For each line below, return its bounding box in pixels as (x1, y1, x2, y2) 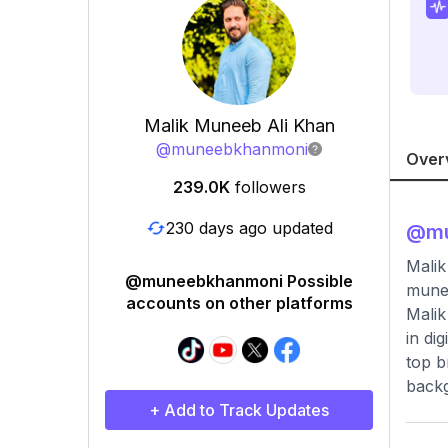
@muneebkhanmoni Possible (125, 271, 353, 291)
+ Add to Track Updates (149, 400, 329, 420)
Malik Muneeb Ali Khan (143, 115, 335, 136)
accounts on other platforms (125, 293, 353, 313)
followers (234, 177, 306, 197)
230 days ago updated (165, 217, 333, 238)
